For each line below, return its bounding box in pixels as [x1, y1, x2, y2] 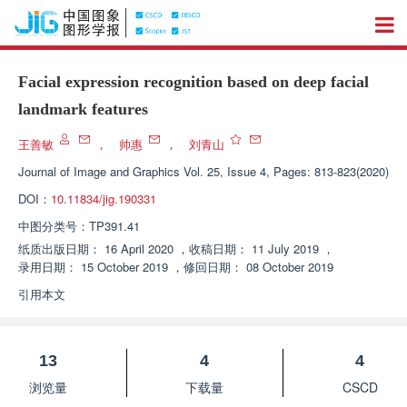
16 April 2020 [104, 240, 174, 257]
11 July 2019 [252, 240, 319, 257]
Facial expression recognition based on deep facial [18, 73, 369, 91]
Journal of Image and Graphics [18, 163, 180, 180]
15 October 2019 [81, 258, 168, 275]
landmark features [18, 100, 148, 118]
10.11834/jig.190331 [51, 190, 156, 207]
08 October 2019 [246, 258, 333, 275]
